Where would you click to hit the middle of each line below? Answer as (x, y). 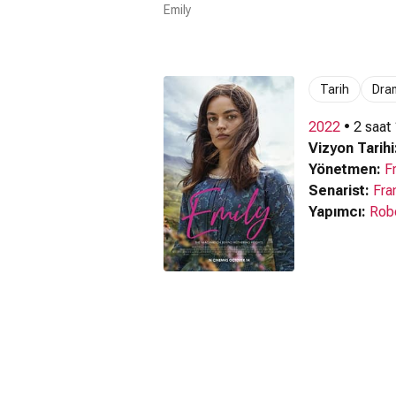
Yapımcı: (337, 212)
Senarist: (339, 190)
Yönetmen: (345, 169)
